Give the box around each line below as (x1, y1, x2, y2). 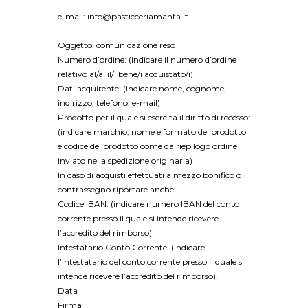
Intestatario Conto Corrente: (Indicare (58, 241, 205, 252)
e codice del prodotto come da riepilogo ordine (58, 140, 237, 151)
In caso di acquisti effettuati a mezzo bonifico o (58, 169, 241, 180)
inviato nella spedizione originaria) (58, 155, 192, 166)
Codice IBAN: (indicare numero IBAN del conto (58, 198, 239, 209)
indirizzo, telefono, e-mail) (58, 97, 160, 108)
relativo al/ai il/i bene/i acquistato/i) (58, 68, 193, 79)
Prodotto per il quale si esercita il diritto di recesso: (58, 111, 250, 122)
